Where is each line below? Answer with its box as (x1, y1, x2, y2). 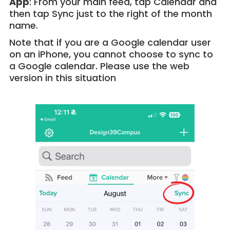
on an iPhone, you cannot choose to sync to (9, 47, 213, 61)
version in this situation (9, 71, 116, 84)
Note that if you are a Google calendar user (9, 35, 211, 49)
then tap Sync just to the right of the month (9, 7, 212, 20)
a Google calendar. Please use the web (9, 59, 189, 72)
